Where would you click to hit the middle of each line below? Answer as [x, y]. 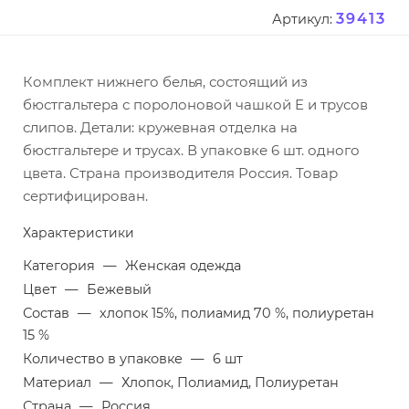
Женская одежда [183, 266]
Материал [59, 383]
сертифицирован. [85, 196]
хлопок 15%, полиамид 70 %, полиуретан [237, 314]
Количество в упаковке [105, 359]
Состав [48, 314]
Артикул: [302, 20]
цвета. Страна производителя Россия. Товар [180, 173]
